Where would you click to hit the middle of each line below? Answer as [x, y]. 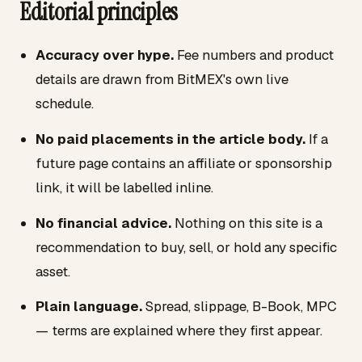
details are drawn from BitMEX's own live [162, 80]
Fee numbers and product [254, 55]
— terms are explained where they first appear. [179, 331]
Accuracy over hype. [105, 55]
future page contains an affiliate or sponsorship [184, 163]
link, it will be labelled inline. [124, 187]
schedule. [65, 104]
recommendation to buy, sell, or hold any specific [186, 247]
